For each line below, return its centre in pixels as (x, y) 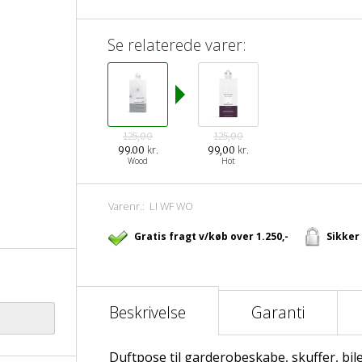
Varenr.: (128, 206)
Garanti (278, 312)
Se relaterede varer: (177, 45)
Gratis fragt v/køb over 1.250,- (211, 236)
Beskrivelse (147, 312)
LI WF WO (171, 206)
